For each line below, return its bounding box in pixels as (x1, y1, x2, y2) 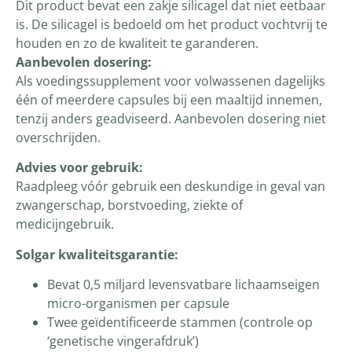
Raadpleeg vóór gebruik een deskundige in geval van (16, 178, 325, 196)
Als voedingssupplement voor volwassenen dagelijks (16, 71, 325, 90)
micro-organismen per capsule (47, 294, 229, 312)
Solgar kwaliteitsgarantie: (16, 245, 178, 263)
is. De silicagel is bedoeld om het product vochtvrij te (16, 15, 328, 33)
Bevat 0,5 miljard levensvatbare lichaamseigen (47, 275, 320, 293)
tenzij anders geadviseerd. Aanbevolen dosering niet (16, 109, 326, 127)
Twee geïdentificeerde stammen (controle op (47, 313, 313, 331)
